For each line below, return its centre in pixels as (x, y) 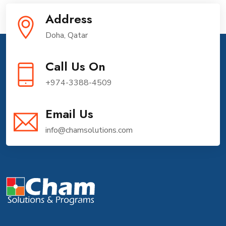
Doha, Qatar (67, 35)
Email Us (69, 114)
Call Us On (75, 66)
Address (69, 19)
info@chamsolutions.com (89, 130)
